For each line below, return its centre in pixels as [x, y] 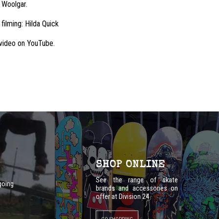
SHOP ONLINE [131, 165]
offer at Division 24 [122, 197]
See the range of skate [137, 180]
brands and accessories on [137, 188]
